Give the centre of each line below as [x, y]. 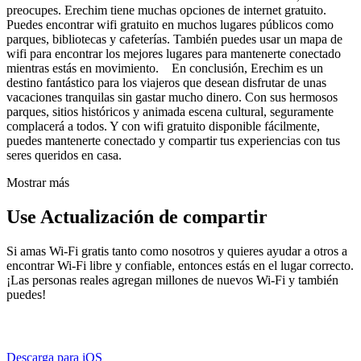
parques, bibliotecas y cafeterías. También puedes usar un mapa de [174, 39]
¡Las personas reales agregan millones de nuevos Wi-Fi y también [172, 280]
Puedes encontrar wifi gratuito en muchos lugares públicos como [170, 24]
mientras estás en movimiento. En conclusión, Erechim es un [165, 68]
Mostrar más [38, 182]
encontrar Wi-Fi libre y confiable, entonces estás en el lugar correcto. [180, 265]
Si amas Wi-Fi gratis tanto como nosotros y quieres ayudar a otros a [177, 251]
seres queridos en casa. [64, 155]
